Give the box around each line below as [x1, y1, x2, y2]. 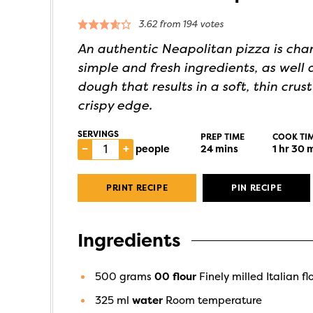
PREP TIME [201, 132, 245, 142]
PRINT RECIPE [106, 183, 168, 193]
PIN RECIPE [231, 183, 282, 193]
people [136, 143, 170, 155]
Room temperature [166, 294, 262, 307]
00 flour [154, 270, 196, 283]
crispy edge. [78, 98, 152, 113]
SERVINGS [78, 129, 119, 139]
